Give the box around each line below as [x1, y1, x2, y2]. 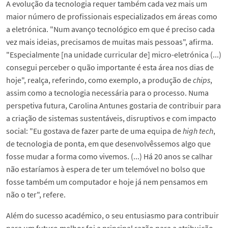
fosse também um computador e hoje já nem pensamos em [6, 177, 208, 187]
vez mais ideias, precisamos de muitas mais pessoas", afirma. [6, 37, 213, 47]
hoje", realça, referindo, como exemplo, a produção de [6, 75, 193, 85]
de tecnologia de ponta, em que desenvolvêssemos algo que [6, 138, 211, 149]
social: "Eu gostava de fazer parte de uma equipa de [6, 126, 183, 136]
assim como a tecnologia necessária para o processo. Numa [6, 88, 209, 98]
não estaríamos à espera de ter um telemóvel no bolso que [6, 164, 205, 175]
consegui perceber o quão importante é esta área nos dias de [6, 62, 214, 73]
